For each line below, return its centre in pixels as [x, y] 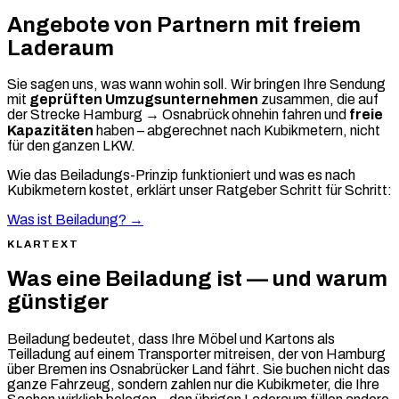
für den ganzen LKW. [71, 146]
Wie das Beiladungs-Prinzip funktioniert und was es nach [181, 175]
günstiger [58, 301]
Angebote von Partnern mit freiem [184, 24]
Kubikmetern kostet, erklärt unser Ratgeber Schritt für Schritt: [199, 191]
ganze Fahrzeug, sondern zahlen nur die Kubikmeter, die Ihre [193, 384]
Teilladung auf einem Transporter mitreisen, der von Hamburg [196, 354]
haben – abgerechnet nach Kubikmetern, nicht [237, 131]
